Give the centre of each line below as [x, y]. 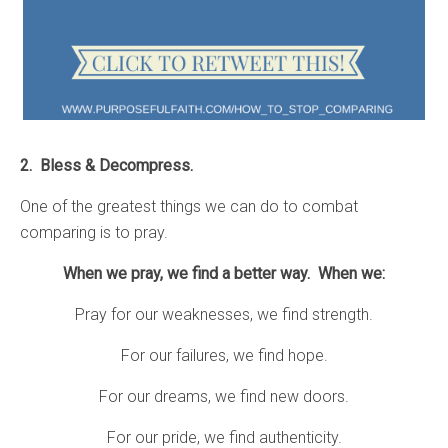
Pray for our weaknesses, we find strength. [224, 314]
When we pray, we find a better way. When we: [224, 273]
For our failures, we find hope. [224, 355]
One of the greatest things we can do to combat [189, 206]
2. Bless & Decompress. [110, 165]
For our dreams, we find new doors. [224, 396]
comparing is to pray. [94, 232]
